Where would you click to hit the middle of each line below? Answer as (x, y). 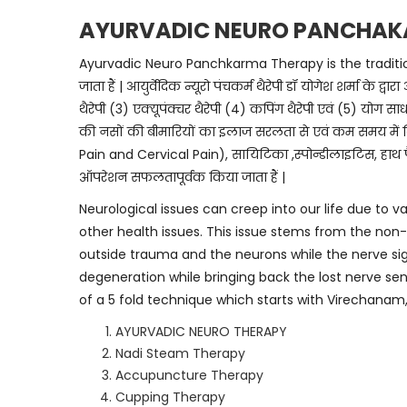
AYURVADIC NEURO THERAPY (201, 332)
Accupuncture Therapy (189, 375)
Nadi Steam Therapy (180, 353)
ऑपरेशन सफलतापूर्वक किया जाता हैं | (182, 177)
